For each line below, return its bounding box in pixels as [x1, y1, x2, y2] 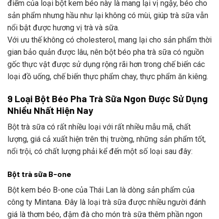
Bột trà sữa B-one [7, 169, 71, 179]
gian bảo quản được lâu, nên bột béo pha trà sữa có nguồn [7, 47, 204, 57]
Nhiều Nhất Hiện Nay [7, 104, 93, 116]
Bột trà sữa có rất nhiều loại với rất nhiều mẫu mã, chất [7, 122, 191, 132]
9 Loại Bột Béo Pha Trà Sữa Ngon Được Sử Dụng [7, 92, 208, 104]
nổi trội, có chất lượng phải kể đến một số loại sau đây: [7, 147, 193, 156]
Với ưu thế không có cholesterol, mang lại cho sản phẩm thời [7, 35, 212, 44]
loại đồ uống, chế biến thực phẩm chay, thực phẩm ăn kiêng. [7, 71, 208, 81]
